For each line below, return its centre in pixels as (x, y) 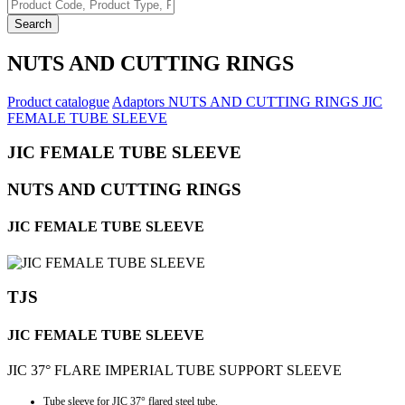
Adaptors (140, 101)
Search (33, 24)
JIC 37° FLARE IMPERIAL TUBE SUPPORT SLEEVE (174, 370)
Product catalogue (58, 101)
